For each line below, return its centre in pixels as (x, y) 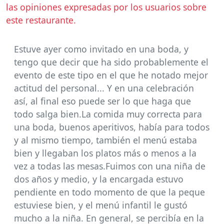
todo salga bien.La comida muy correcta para (108, 114)
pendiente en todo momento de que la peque (109, 192)
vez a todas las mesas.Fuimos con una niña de (110, 166)
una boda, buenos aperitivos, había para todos (112, 127)
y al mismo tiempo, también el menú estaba (105, 140)
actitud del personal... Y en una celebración (104, 88)
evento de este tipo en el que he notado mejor (111, 75)
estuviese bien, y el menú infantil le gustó (101, 205)
